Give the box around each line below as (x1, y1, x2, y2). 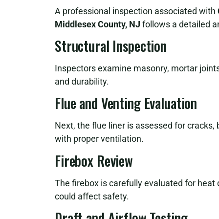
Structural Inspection (55, 35, 167, 56)
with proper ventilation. (55, 133, 144, 144)
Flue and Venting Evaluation (55, 93, 197, 113)
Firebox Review (55, 150, 133, 171)
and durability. (55, 76, 109, 87)
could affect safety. (55, 191, 129, 201)
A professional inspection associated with (55, 5, 218, 16)
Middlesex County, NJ (55, 19, 140, 29)
